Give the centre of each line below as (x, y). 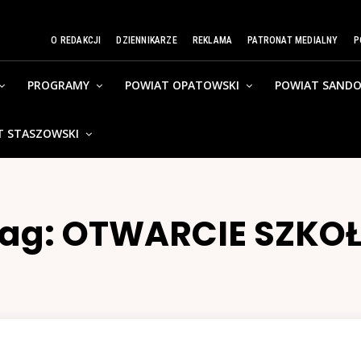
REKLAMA (212, 40)
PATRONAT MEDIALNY (293, 40)
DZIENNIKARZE (147, 40)
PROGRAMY (59, 85)
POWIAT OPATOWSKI (183, 85)
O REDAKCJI (76, 40)
